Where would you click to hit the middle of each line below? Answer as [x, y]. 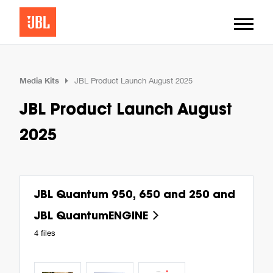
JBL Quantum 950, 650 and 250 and [135, 194]
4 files [45, 233]
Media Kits [39, 81]
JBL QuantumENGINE [93, 216]
